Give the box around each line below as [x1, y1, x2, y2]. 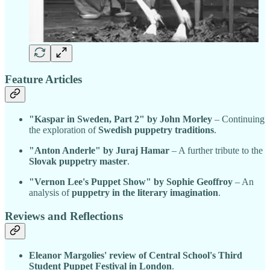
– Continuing [212, 113, 265, 124]
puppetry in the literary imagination [72, 187, 218, 198]
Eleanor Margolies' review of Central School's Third [29, 250, 242, 261]
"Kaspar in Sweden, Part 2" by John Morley [29, 113, 212, 124]
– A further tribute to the [169, 145, 263, 155]
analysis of [29, 187, 72, 198]
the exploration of [29, 124, 98, 135]
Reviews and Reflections [5, 209, 123, 222]
